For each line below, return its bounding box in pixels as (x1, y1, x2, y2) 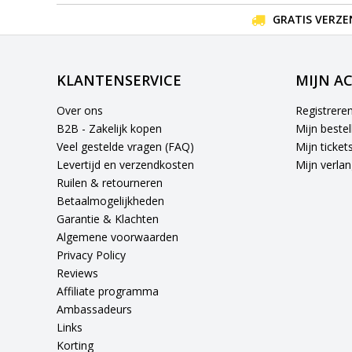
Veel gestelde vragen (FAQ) (57, 138, 194, 154)
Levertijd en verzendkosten (57, 156, 194, 172)
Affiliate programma (57, 283, 159, 299)
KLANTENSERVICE (57, 70, 181, 90)
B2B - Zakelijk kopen (57, 120, 162, 136)
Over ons (57, 102, 103, 118)
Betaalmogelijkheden (57, 192, 164, 208)
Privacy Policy (57, 247, 126, 262)
